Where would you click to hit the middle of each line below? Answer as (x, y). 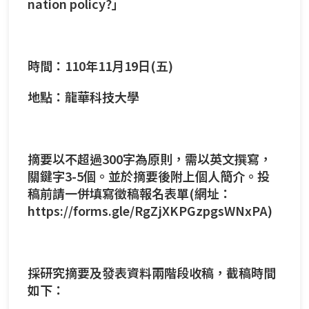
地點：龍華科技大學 (83, 96)
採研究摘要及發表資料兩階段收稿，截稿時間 (152, 272)
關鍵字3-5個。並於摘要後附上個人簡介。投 (149, 176)
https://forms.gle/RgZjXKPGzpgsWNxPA (148, 210)
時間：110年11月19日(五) (100, 65)
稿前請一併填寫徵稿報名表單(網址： (130, 193)
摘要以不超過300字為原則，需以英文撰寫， (150, 158)
